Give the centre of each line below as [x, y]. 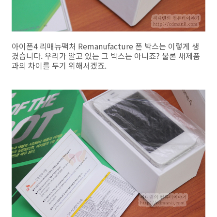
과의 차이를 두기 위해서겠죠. [59, 65]
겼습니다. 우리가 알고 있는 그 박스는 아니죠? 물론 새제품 [106, 55]
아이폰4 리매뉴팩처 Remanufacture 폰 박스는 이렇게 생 [105, 46]
